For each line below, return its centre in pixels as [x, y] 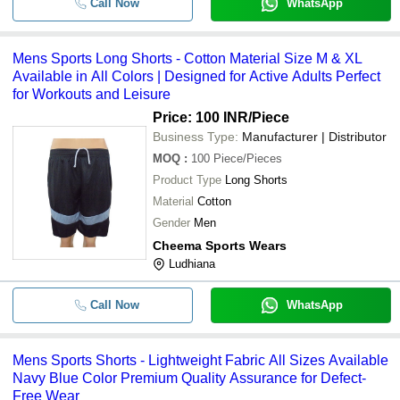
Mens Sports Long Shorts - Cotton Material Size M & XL [187, 58]
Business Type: [196, 137]
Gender [171, 223]
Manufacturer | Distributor [314, 137]
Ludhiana [192, 264]
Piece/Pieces [248, 158]
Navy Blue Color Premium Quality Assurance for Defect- [189, 378]
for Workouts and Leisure [92, 94]
